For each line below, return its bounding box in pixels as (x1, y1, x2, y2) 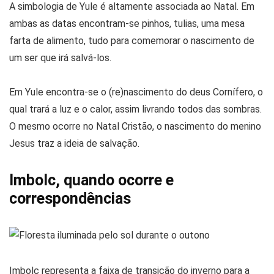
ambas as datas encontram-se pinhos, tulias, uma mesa (9, 17, 245, 29)
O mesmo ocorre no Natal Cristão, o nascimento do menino (9, 120, 261, 132)
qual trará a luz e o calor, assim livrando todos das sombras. (9, 103, 262, 115)
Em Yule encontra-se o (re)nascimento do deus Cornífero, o (9, 86, 263, 98)
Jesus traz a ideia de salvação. (9, 137, 139, 149)
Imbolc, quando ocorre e (9, 171, 174, 189)
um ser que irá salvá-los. (9, 51, 111, 64)
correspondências (9, 189, 131, 207)
